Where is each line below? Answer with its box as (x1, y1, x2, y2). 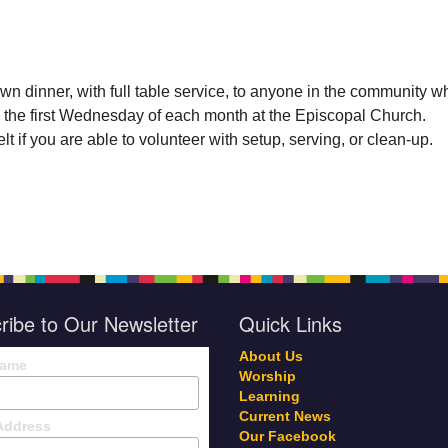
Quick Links (239, 309, 342, 338)
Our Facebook (239, 429, 336, 444)
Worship (239, 369, 296, 384)
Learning (239, 389, 300, 404)
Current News (239, 409, 331, 424)
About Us (239, 349, 303, 364)
